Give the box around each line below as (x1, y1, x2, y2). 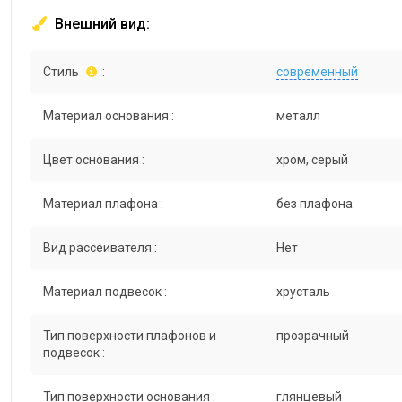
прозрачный (275, 328, 349, 343)
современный (275, 64, 358, 79)
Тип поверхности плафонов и (43, 328, 216, 343)
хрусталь (275, 284, 330, 299)
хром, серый (275, 152, 348, 167)
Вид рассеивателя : (43, 240, 157, 255)
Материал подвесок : (43, 284, 167, 299)
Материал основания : (43, 108, 174, 123)
